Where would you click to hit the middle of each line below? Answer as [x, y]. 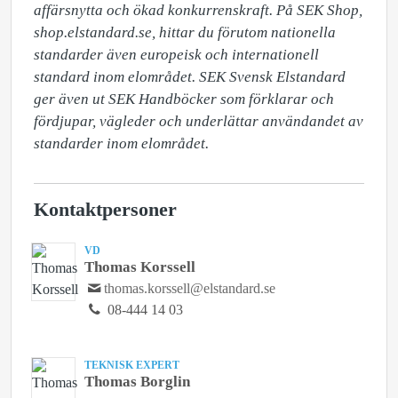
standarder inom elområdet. [121, 143]
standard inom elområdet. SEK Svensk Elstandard [190, 77]
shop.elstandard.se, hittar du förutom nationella [185, 32]
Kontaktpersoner [105, 210]
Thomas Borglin [137, 382]
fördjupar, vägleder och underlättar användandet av [199, 121]
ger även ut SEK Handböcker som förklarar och [184, 99]
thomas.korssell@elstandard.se [190, 288]
